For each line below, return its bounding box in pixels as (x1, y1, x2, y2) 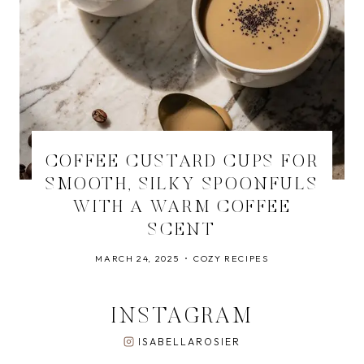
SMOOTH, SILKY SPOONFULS (45, 176, 319, 194)
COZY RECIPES (193, 253, 269, 264)
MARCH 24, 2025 (95, 253, 180, 264)
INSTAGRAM (110, 306, 253, 328)
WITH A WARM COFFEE (72, 199, 292, 217)
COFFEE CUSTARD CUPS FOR (45, 154, 319, 171)
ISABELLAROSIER (137, 336, 241, 348)
